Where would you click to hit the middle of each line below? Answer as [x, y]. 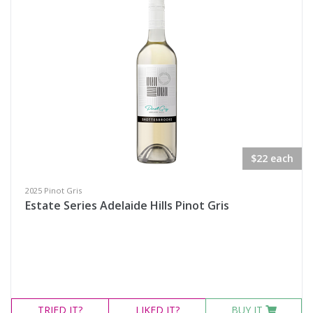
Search [57, 15]
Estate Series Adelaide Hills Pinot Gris [127, 205]
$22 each [272, 158]
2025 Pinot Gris [53, 190]
